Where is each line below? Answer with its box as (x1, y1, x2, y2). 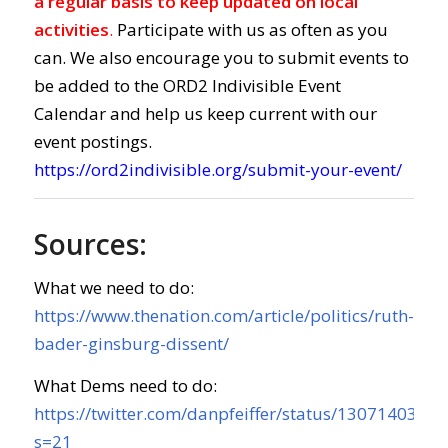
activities (33, 17, 109, 41)
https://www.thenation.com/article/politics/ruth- (33, 303, 414, 327)
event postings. (33, 129, 152, 153)
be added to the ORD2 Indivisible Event (33, 73, 341, 97)
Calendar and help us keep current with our (33, 101, 377, 125)
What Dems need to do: (33, 374, 217, 398)
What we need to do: (33, 275, 194, 299)
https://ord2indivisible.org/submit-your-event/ (33, 157, 402, 181)
